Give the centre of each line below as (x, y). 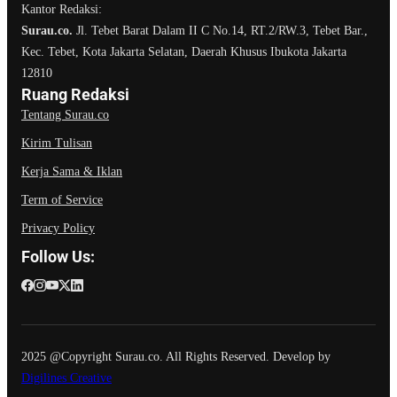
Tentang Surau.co (65, 74)
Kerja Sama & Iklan (72, 131)
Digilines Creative (66, 338)
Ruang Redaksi (75, 54)
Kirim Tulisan (57, 103)
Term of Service (62, 160)
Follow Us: (58, 216)
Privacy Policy (58, 188)
